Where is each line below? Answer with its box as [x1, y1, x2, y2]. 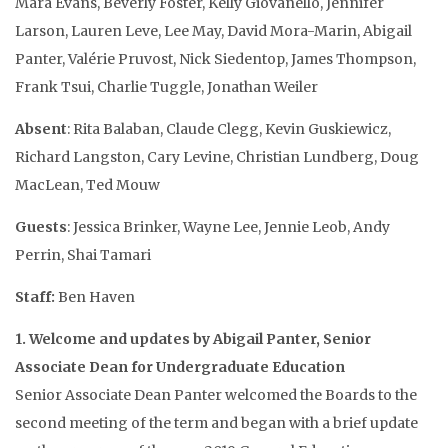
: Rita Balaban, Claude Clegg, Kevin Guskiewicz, [67, 120, 391, 138]
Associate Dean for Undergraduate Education [15, 358, 345, 376]
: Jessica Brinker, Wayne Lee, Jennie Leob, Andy [67, 218, 390, 236]
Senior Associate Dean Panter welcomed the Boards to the [15, 386, 417, 404]
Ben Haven [55, 288, 135, 306]
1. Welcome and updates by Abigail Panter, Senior [15, 330, 371, 348]
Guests [15, 218, 67, 236]
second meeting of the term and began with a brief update [15, 414, 418, 432]
